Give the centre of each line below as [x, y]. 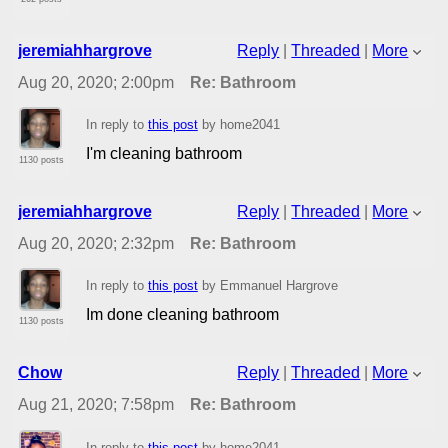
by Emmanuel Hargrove [267, 286]
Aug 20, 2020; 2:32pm [95, 244]
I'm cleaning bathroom [163, 153]
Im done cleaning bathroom [182, 315]
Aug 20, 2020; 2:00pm [95, 82]
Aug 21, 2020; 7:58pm [95, 405]
